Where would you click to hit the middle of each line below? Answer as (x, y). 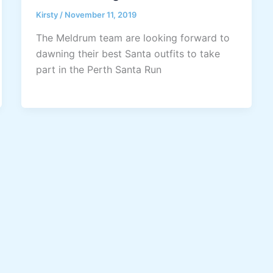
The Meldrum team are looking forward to (133, 38)
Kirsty (48, 15)
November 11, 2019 (100, 15)
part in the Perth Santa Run (98, 70)
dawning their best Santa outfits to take (128, 54)
